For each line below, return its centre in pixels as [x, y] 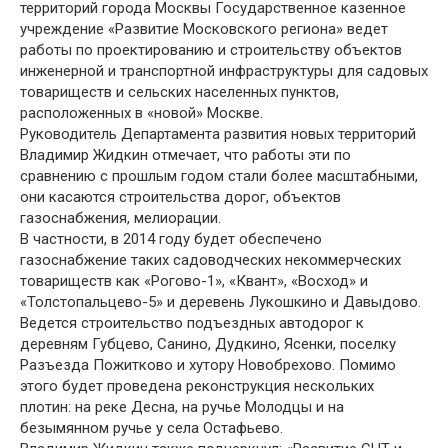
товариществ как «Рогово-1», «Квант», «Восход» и [194, 281]
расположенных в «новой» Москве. [141, 113]
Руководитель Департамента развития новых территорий [218, 134]
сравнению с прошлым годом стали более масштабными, [219, 176]
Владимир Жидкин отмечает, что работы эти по [185, 155]
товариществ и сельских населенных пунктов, [179, 92]
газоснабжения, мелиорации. [120, 218]
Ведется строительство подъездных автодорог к [192, 323]
